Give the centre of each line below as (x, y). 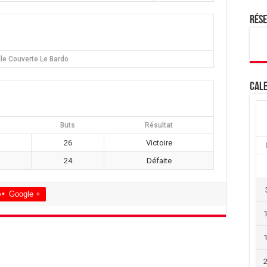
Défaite (159, 160)
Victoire (159, 142)
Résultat (159, 125)
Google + (25, 194)
